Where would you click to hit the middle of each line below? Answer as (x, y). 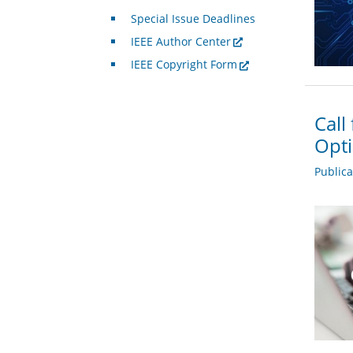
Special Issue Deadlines (193, 19)
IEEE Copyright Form (184, 65)
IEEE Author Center (180, 42)
